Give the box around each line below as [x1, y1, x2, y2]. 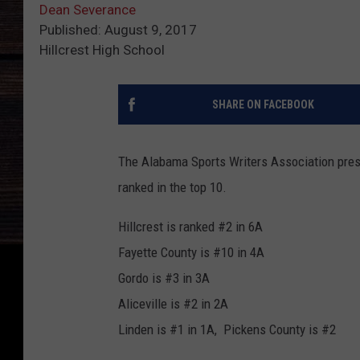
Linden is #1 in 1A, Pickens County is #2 [118, 321, 336, 338]
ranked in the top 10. [118, 179, 227, 196]
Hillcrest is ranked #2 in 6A [118, 219, 263, 235]
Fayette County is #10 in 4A [118, 244, 264, 261]
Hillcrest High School [39, 42, 165, 59]
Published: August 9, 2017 [39, 22, 197, 39]
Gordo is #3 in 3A [118, 270, 210, 287]
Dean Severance [39, 2, 136, 18]
